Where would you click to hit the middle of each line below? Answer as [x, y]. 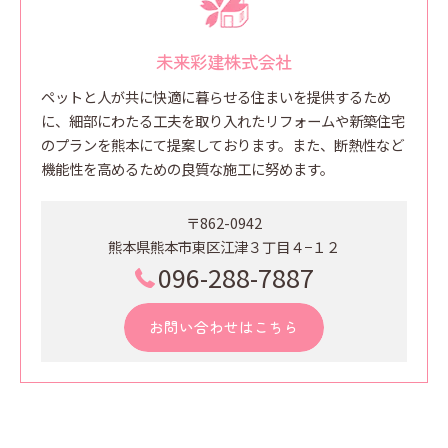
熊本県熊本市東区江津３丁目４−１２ [224, 246]
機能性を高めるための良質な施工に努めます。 [187, 168]
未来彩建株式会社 [224, 61]
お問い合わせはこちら [224, 326]
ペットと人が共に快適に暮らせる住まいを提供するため [216, 96]
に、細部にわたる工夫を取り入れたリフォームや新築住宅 [223, 120]
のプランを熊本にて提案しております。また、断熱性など [222, 144]
